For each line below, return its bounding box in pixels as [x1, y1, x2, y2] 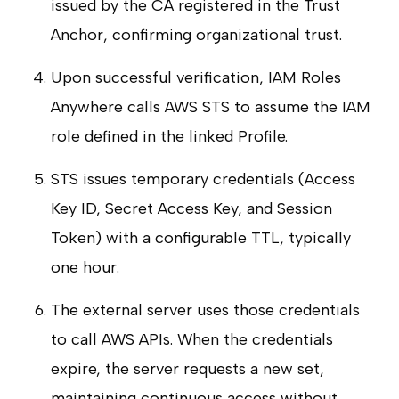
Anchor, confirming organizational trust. [50, 24, 342, 45]
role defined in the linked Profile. [50, 126, 288, 146]
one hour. [50, 256, 119, 277]
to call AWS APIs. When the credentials [50, 329, 333, 349]
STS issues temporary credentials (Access [50, 168, 355, 189]
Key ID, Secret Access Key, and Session [50, 198, 332, 218]
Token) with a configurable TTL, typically [50, 227, 351, 248]
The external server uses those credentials [50, 299, 360, 320]
